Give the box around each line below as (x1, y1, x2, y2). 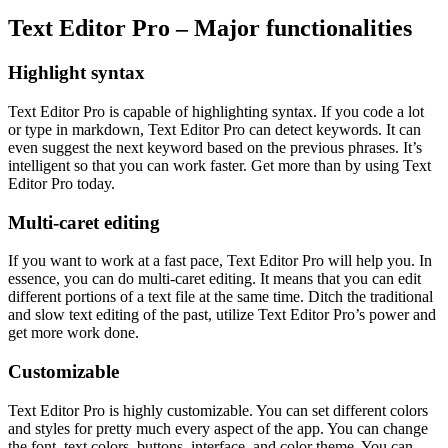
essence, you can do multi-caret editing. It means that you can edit (8, 270, 421, 288)
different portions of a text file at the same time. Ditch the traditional (8, 288, 433, 306)
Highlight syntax (8, 62, 145, 84)
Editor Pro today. (8, 174, 115, 192)
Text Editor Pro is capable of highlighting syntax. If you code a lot (8, 102, 424, 120)
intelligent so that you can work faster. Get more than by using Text (8, 156, 431, 174)
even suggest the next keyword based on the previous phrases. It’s (8, 138, 422, 156)
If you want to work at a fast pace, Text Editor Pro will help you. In (8, 252, 432, 270)
